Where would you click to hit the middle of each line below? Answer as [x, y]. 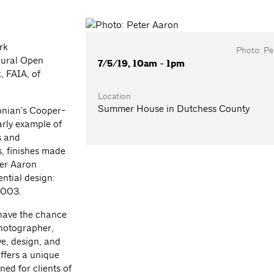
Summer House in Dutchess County [174, 109]
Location [115, 96]
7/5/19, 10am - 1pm [142, 64]
